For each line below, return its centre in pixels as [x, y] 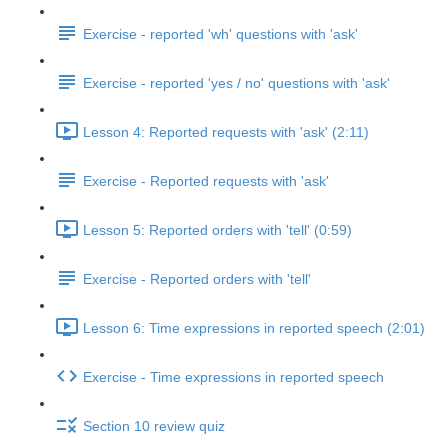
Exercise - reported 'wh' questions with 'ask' [220, 34]
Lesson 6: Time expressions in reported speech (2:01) [254, 328]
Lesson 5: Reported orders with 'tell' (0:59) [217, 230]
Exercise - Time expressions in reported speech [233, 377]
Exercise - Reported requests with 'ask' [206, 181]
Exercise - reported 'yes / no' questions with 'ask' [236, 83]
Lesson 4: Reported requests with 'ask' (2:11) [226, 132]
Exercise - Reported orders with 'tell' [197, 279]
